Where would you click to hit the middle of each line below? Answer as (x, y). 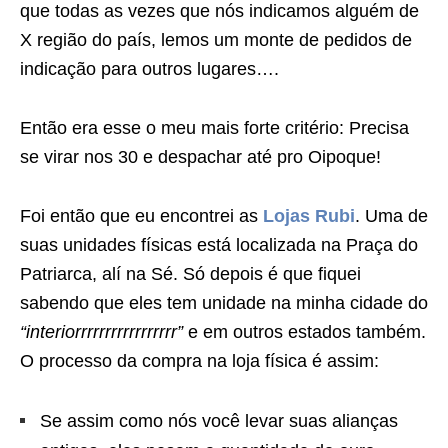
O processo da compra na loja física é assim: (199, 361)
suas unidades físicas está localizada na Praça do (219, 245)
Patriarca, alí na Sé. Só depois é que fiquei (190, 274)
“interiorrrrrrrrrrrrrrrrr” (101, 332)
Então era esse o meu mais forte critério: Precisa (214, 128)
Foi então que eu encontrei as (141, 216)
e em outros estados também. (304, 332)
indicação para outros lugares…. (149, 69)
